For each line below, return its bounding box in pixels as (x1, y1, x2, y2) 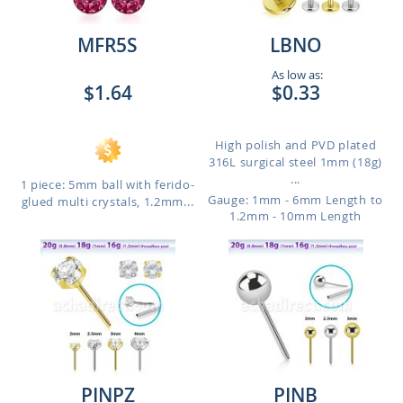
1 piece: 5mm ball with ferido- (20, 176, 195, 193)
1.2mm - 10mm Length (229, 208, 362, 224)
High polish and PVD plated (214, 137, 377, 153)
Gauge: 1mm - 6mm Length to (208, 192, 383, 208)
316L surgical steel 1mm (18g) (209, 154, 382, 170)
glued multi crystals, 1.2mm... (21, 193, 194, 210)
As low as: (268, 67, 323, 83)
